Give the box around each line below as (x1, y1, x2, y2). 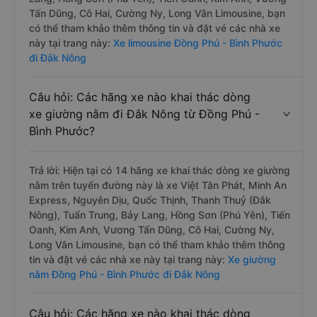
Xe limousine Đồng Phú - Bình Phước (110, 37, 282, 49)
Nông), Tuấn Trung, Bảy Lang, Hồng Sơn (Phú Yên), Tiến (29, 209, 290, 221)
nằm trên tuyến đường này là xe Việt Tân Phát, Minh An (29, 179, 287, 191)
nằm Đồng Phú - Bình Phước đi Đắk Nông (29, 268, 220, 280)
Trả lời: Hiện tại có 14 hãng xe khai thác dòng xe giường (29, 164, 290, 176)
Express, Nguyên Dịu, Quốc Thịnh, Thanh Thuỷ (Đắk (29, 194, 271, 206)
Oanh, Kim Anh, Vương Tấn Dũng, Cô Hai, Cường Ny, (29, 224, 275, 236)
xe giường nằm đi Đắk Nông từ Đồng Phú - (29, 107, 260, 121)
